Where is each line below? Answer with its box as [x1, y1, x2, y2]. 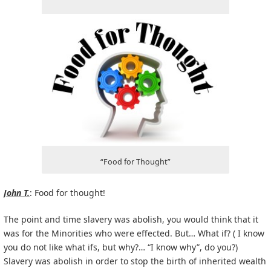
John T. [4, 186, 30, 198]
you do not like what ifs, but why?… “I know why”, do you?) [4, 241, 238, 253]
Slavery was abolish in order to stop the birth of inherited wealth [4, 255, 266, 267]
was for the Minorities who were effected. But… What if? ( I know [4, 227, 264, 239]
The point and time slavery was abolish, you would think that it [4, 213, 258, 225]
